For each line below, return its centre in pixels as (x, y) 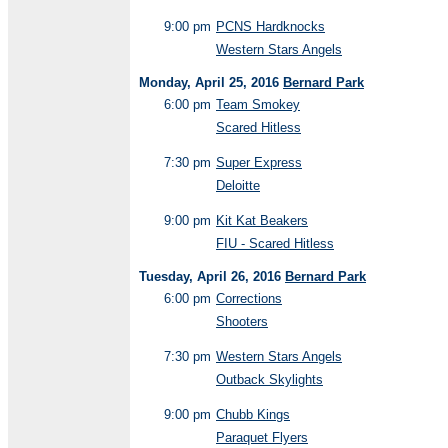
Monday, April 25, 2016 (211, 82)
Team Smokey (258, 104)
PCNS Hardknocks (270, 26)
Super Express (259, 162)
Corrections (249, 298)
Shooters (242, 321)
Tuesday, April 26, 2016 (212, 276)
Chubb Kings (253, 414)
